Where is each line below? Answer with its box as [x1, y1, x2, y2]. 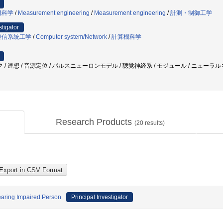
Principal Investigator [71, 194, 128, 201]
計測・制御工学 [170, 9, 212, 16]
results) [143, 119, 165, 126]
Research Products [56, 117, 134, 127]
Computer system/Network [36, 33, 107, 40]
